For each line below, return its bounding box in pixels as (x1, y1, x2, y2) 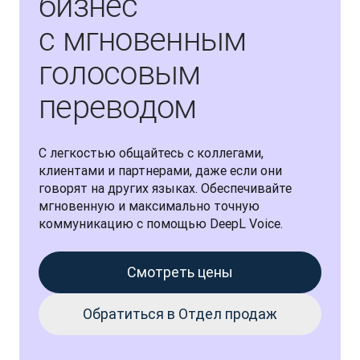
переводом (39, 88, 197, 127)
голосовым (39, 55, 201, 93)
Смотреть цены (127, 263, 233, 282)
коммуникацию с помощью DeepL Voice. (39, 215, 283, 232)
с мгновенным (39, 21, 247, 59)
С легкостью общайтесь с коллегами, (39, 145, 264, 162)
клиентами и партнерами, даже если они (39, 162, 282, 179)
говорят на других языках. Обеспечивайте (39, 180, 292, 197)
